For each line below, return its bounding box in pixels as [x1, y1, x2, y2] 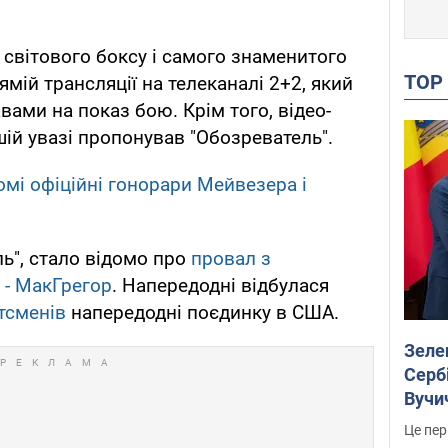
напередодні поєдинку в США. [66, 301, 339, 325]
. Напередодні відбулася [112, 274, 329, 298]
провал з [191, 247, 271, 271]
